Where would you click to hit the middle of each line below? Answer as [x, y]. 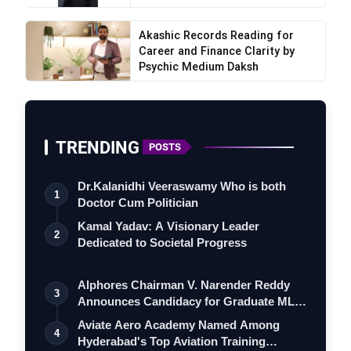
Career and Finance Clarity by [216, 51]
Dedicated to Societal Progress [162, 242]
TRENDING [98, 147]
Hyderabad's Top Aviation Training [172, 341]
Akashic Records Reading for [216, 35]
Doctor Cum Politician [138, 202]
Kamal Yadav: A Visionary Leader [168, 226]
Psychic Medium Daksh [198, 66]
